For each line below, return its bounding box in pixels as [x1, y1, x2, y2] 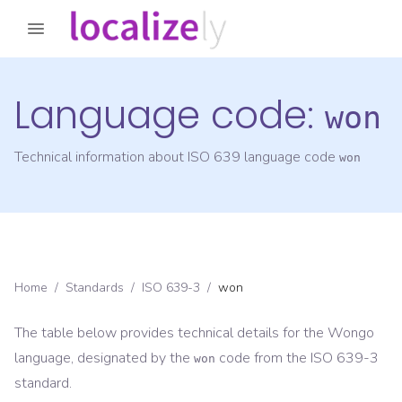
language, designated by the [14, 348, 190, 369]
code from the [215, 348, 310, 369]
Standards [66, 279, 124, 297]
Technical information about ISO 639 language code [14, 147, 339, 168]
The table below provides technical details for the [14, 323, 328, 344]
